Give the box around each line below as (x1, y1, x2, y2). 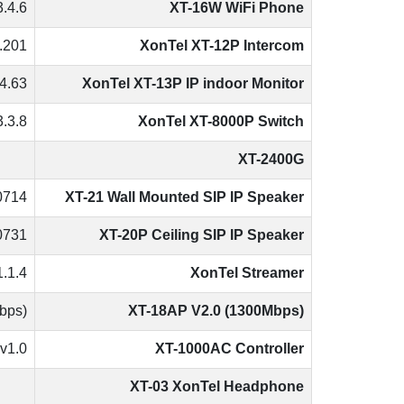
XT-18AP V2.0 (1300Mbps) (128, 301, 304, 321)
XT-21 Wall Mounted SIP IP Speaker (65, 188, 304, 207)
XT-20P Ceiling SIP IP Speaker (99, 225, 304, 245)
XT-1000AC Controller (155, 339, 304, 359)
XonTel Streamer (190, 263, 304, 283)
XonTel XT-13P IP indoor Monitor (82, 74, 304, 94)
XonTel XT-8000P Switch (138, 112, 304, 132)
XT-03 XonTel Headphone (130, 377, 304, 397)
